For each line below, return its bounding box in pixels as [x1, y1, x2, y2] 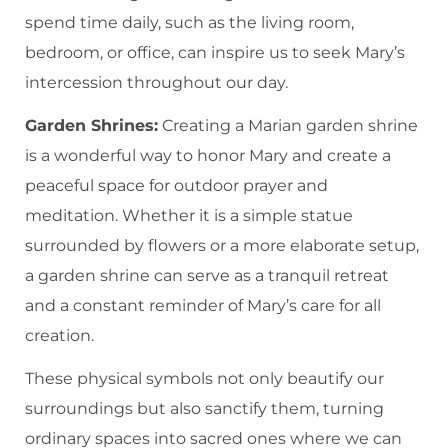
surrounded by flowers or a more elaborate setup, [25, 235, 419, 255]
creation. [25, 325, 94, 345]
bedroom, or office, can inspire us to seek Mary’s [25, 43, 405, 63]
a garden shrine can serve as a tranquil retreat [25, 265, 389, 285]
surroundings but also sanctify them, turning [25, 398, 384, 418]
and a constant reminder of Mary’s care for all [25, 295, 381, 315]
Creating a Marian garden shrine [158, 115, 418, 135]
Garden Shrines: [25, 115, 158, 135]
